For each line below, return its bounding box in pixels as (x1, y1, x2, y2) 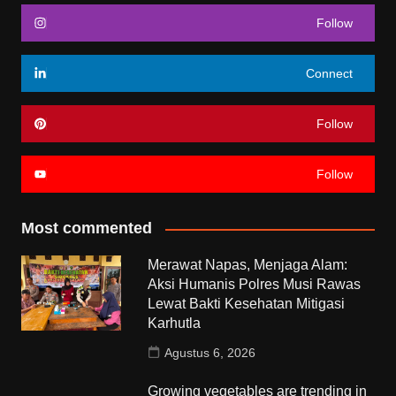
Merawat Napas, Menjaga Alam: (148, 257, 348, 273)
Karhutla (148, 316, 202, 331)
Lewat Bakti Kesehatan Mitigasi (148, 296, 346, 312)
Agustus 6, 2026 (164, 346, 256, 361)
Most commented (20, 219, 152, 238)
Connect (306, 66, 354, 81)
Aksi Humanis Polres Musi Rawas (148, 277, 362, 293)
